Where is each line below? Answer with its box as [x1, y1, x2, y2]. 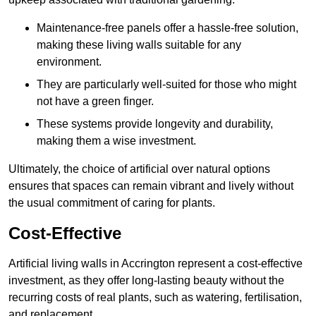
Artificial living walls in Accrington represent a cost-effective [8, 257, 303, 270]
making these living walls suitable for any [37, 39, 241, 51]
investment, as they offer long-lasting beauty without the [8, 274, 284, 287]
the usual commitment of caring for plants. [8, 197, 215, 209]
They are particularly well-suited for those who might [37, 78, 296, 91]
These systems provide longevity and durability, [37, 118, 273, 130]
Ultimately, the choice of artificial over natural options [8, 163, 270, 176]
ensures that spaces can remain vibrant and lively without [8, 180, 293, 193]
